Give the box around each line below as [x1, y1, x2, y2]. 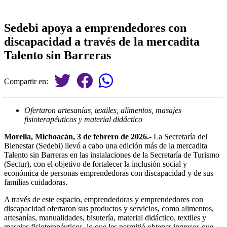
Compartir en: [4, 77, 54, 86]
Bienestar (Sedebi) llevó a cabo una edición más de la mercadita [4, 141, 207, 150]
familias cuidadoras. [4, 177, 67, 186]
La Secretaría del [152, 132, 207, 141]
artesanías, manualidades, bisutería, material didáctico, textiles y [4, 213, 206, 222]
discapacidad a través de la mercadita [4, 34, 200, 48]
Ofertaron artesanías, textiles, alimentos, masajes [24, 105, 181, 115]
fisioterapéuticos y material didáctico [24, 115, 142, 124]
